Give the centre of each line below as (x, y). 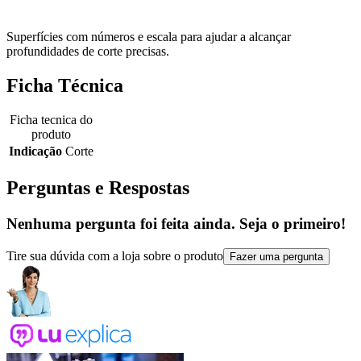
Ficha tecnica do (51, 120)
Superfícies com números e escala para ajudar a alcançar (149, 37)
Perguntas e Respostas (98, 188)
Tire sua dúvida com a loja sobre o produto (115, 255)
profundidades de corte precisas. (88, 52)
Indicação (35, 151)
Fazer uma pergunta (276, 256)
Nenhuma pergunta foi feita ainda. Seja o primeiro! (176, 224)
